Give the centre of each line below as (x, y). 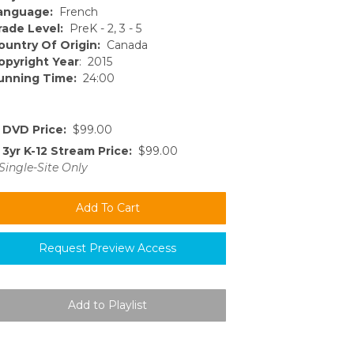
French (75, 11)
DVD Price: (34, 129)
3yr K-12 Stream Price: (67, 151)
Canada (124, 45)
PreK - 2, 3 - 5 (102, 28)
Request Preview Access (107, 249)
